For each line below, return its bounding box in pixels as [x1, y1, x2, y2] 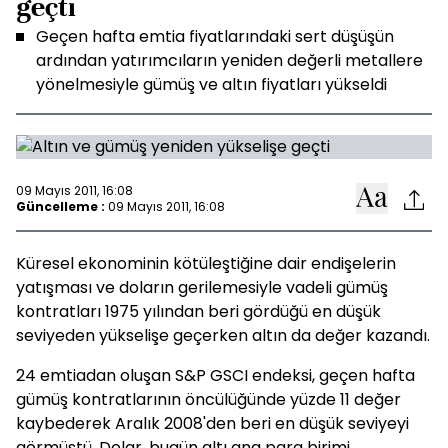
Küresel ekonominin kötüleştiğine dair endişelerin [16, 252, 396, 275]
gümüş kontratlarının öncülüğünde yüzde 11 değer [16, 388, 401, 411]
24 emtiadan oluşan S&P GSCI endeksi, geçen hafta [16, 364, 415, 387]
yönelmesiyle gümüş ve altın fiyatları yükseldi [36, 73, 387, 96]
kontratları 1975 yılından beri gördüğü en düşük [16, 300, 381, 323]
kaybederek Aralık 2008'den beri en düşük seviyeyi [16, 412, 409, 435]
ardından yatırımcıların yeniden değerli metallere [36, 49, 423, 72]
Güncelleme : [16, 197, 105, 215]
